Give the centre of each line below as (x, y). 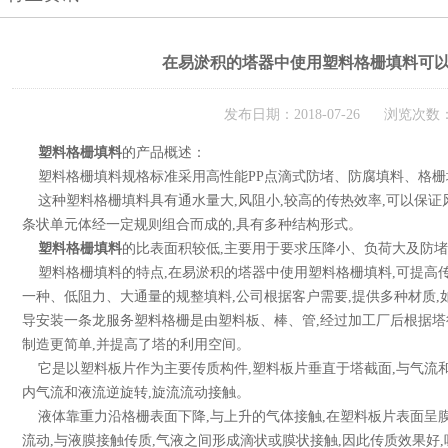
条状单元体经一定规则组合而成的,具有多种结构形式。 (192, 224)
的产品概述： (164, 152)
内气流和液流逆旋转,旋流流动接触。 (136, 392)
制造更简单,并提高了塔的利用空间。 (136, 344)
